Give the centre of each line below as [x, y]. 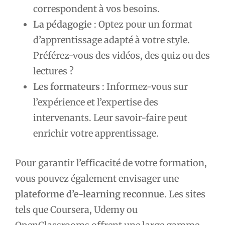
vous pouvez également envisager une [97, 178]
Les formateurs [67, 86]
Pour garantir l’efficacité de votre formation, [111, 163]
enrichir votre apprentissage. [96, 133]
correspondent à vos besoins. [96, 9]
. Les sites [185, 194]
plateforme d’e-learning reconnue [90, 194]
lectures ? [53, 71]
